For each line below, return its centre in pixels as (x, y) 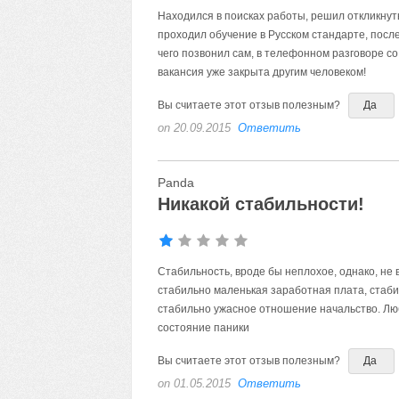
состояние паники (203, 328)
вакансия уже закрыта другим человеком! (261, 72)
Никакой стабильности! (261, 204)
